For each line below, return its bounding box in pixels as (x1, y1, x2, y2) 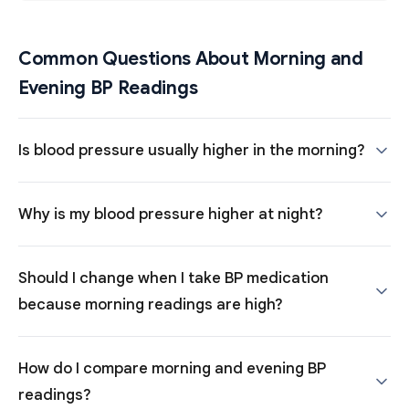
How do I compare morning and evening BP (18, 359, 326, 378)
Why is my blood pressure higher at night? (18, 204, 323, 224)
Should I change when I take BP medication (18, 268, 329, 288)
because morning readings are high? (18, 295, 283, 314)
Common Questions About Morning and (18, 47, 363, 70)
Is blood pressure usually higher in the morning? (18, 141, 365, 160)
